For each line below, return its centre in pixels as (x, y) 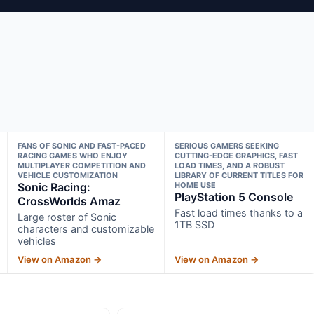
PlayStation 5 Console (234, 197)
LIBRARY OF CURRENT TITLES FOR (239, 175)
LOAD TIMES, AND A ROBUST (230, 165)
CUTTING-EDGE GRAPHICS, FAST (237, 155)
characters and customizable (86, 228)
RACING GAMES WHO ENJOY (72, 155)
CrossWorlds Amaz (69, 201)
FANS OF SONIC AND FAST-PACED (81, 145)
